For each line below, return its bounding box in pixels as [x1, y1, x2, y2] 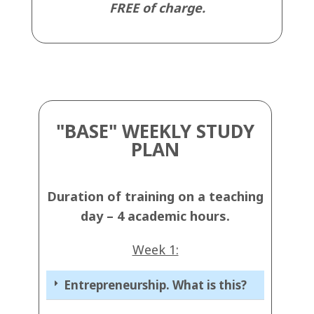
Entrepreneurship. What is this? [64, 277, 247, 294]
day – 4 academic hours [81, 207, 226, 225]
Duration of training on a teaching [47, 188, 264, 205]
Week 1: [132, 241, 179, 259]
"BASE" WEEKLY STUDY [56, 118, 254, 144]
